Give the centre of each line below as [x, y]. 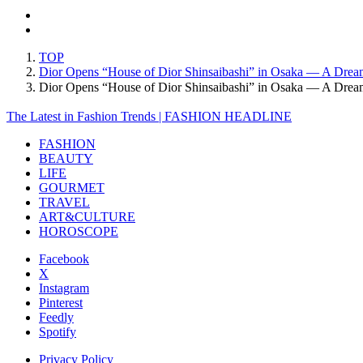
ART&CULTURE [87, 216]
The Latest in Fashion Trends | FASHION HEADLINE [149, 116]
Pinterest [61, 302]
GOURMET [72, 187]
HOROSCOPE [79, 231]
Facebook [64, 258]
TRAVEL [64, 202]
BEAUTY [66, 158]
